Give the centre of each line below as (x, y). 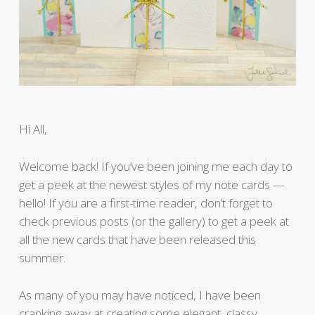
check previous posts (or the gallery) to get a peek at (154, 221)
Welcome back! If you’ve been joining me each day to (155, 167)
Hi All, (33, 129)
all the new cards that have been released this (137, 240)
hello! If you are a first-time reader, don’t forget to (146, 203)
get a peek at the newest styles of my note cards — (152, 185)
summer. (42, 258)
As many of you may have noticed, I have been (140, 295)
